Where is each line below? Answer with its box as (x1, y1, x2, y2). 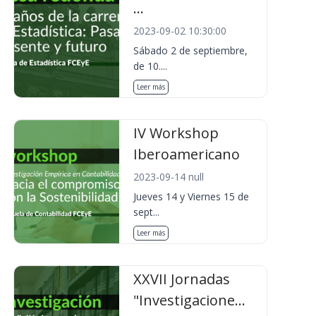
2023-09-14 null (133, 170, 205, 183)
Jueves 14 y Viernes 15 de (133, 190, 250, 203)
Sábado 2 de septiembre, (133, 44, 248, 57)
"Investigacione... (133, 291, 246, 310)
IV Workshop (133, 123, 219, 142)
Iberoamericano (133, 145, 241, 164)
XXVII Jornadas (133, 269, 231, 288)
